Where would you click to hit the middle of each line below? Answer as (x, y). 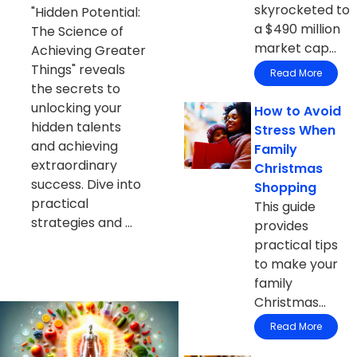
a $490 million (298, 29)
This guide (285, 206)
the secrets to (75, 88)
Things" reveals (78, 69)
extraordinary (74, 165)
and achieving (74, 146)
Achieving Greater (88, 50)
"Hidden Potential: (85, 12)
